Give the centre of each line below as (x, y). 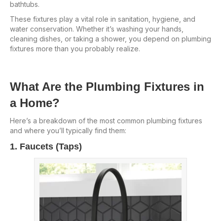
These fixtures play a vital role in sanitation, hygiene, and (103, 19)
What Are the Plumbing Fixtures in (107, 86)
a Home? (35, 103)
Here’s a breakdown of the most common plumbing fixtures (106, 120)
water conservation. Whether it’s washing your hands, (97, 29)
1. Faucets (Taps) (46, 146)
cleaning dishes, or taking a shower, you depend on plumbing (110, 38)
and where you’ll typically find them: (68, 130)
